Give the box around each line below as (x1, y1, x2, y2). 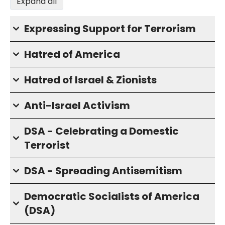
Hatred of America (24, 47, 120, 62)
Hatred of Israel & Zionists (24, 73, 157, 87)
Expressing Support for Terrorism (24, 22, 196, 36)
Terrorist (24, 138, 70, 153)
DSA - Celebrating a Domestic (24, 124, 179, 139)
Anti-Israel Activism (24, 98, 130, 113)
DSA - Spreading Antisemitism (24, 164, 182, 178)
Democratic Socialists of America (24, 189, 199, 204)
